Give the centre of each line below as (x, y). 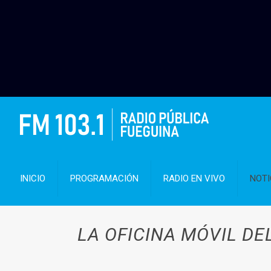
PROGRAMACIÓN (105, 178)
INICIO (33, 178)
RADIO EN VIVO (194, 178)
